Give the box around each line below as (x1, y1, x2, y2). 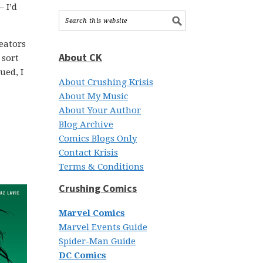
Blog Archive (59, 119, 113, 130)
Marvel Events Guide (59, 222, 147, 232)
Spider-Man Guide (59, 236, 136, 247)
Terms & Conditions (59, 161, 144, 172)
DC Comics (59, 250, 106, 261)
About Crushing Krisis (59, 77, 153, 87)
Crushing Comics (59, 181, 137, 195)
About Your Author (59, 105, 141, 116)
